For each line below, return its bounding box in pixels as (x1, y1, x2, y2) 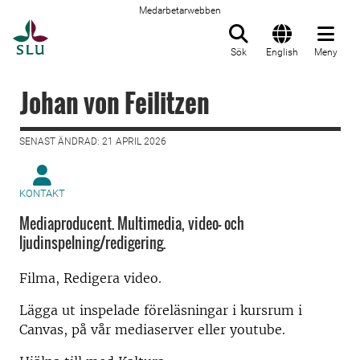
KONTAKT (19, 187, 65, 199)
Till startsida (47, 20, 129, 36)
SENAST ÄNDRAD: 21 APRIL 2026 (19, 136, 166, 147)
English (266, 47, 298, 58)
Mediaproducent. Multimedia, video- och (19, 213, 244, 234)
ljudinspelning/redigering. (19, 232, 166, 253)
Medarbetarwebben (139, 5, 221, 16)
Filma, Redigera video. (19, 270, 162, 286)
